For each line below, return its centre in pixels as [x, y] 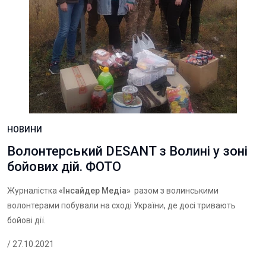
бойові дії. [26, 220]
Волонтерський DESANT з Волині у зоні [127, 151]
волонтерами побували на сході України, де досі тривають [121, 205]
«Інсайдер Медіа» [95, 191]
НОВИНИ [25, 129]
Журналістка [33, 191]
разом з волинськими [175, 191]
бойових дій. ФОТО [64, 167]
